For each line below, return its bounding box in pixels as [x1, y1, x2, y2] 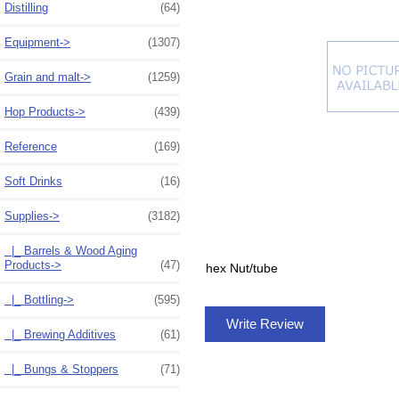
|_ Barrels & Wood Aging [4, 243, 137, 257]
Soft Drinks [4, 174, 62, 188]
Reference [4, 139, 57, 153]
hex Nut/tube [205, 261, 278, 276]
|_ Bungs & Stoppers [4, 362, 118, 376]
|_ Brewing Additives [4, 327, 116, 341]
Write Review [222, 316, 307, 332]
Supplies [4, 208, 49, 223]
